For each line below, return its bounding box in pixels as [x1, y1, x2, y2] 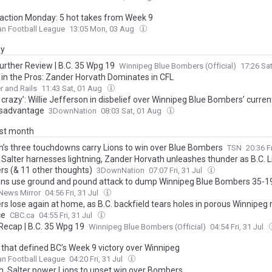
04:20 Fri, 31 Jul [69, 254, 124, 264]
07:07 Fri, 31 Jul [149, 166, 204, 175]
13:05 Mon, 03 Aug [69, 24, 136, 34]
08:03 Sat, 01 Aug [101, 106, 163, 116]
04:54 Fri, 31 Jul [210, 222, 265, 232]
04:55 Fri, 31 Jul [39, 211, 94, 220]
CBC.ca [10, 211, 35, 220]
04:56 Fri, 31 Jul [45, 188, 100, 198]
